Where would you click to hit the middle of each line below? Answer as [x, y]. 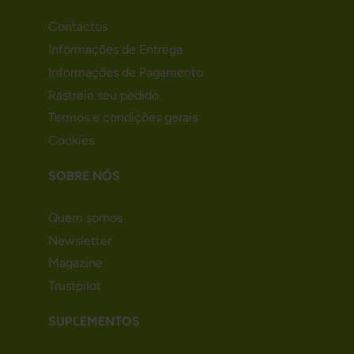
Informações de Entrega [115, 50]
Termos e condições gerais [122, 118]
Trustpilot [74, 286]
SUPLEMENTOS [94, 322]
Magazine [75, 263]
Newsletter [79, 240]
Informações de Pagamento [125, 72]
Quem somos [85, 217]
